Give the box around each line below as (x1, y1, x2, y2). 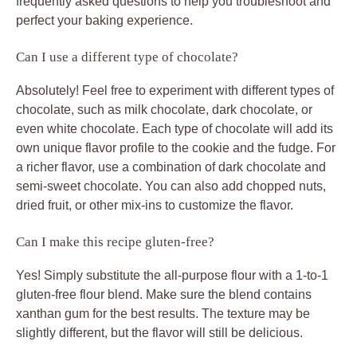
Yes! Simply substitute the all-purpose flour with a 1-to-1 (16, 268, 328, 282)
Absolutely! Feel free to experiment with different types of (16, 83, 334, 97)
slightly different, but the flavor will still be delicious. (16, 325, 303, 339)
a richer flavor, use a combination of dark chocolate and (16, 159, 326, 174)
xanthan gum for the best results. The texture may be (16, 306, 310, 320)
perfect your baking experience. (16, 13, 193, 27)
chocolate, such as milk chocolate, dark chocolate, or (16, 102, 312, 116)
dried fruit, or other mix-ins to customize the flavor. (16, 198, 293, 212)
